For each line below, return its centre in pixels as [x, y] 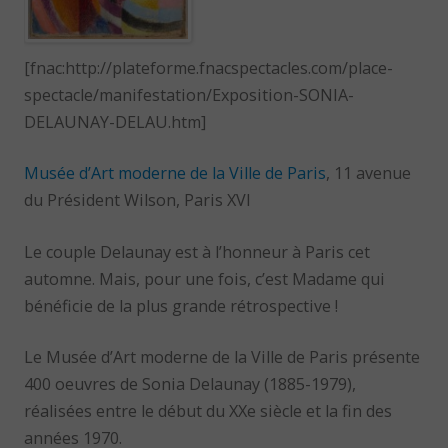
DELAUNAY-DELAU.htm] [115, 122]
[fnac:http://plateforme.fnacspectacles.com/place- [209, 68]
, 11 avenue [369, 173]
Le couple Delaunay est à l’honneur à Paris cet [197, 251]
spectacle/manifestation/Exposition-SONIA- [189, 95]
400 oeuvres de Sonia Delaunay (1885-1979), [190, 384]
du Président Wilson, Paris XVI [138, 200]
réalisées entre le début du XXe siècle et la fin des [208, 411]
